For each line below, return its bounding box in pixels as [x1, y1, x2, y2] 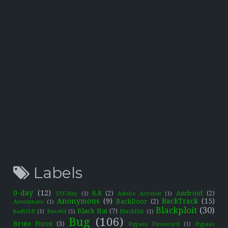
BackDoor [116, 197, 148, 205]
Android [176, 189, 203, 197]
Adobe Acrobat [117, 190, 161, 197]
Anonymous [57, 196, 100, 205]
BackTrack [161, 196, 198, 205]
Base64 [46, 208, 66, 215]
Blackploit [155, 205, 197, 215]
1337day [55, 190, 77, 197]
